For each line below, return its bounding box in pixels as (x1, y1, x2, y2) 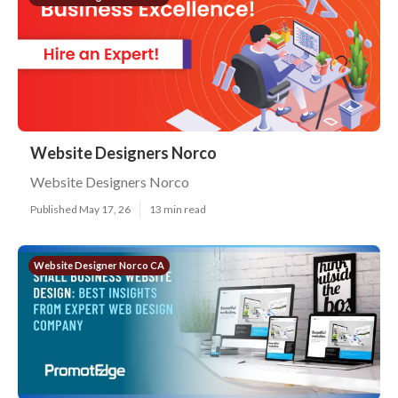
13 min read (149, 203, 206, 216)
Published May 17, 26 (30, 203, 131, 216)
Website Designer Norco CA (34, 259, 164, 271)
